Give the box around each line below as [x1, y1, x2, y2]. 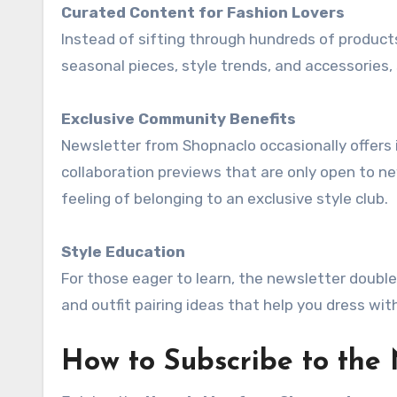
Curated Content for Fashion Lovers [61, 3, 345, 21]
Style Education [61, 242, 185, 261]
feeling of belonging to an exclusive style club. [61, 189, 388, 207]
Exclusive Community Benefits [61, 109, 296, 128]
